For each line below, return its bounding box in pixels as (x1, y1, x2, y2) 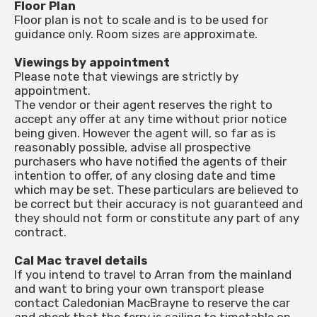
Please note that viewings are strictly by (14, 69, 238, 84)
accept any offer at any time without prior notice (14, 112, 287, 127)
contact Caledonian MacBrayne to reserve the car (14, 296, 290, 311)
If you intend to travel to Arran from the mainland (14, 267, 292, 282)
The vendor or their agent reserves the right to (14, 98, 272, 113)
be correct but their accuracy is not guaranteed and (14, 197, 303, 212)
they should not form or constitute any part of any (14, 211, 299, 226)
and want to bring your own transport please (14, 282, 264, 296)
